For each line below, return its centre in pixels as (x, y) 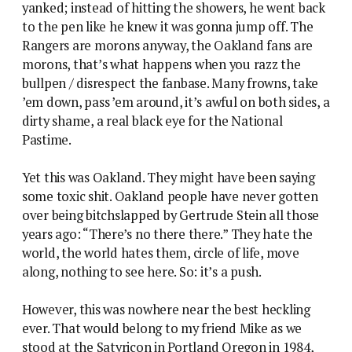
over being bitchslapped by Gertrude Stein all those (171, 215)
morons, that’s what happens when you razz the (161, 64)
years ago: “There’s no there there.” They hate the (167, 234)
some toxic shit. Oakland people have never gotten (170, 196)
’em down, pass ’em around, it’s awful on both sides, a (176, 102)
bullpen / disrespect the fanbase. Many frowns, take (170, 83)
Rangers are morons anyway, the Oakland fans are (168, 45)
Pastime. (47, 139)
